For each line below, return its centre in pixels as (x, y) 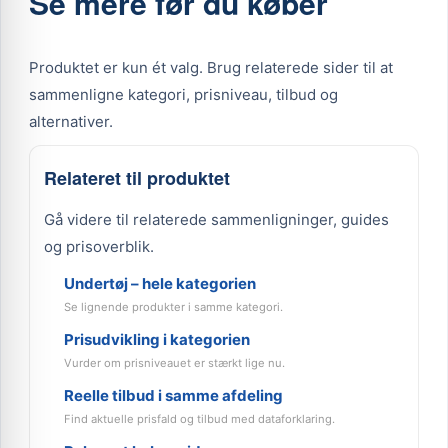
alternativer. (71, 121)
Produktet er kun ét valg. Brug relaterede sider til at (211, 67)
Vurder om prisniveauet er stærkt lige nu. (174, 363)
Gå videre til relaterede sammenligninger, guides (216, 219)
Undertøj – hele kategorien (160, 283)
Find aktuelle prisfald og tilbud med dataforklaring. (199, 419)
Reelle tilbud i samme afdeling (173, 395)
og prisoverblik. (99, 246)
